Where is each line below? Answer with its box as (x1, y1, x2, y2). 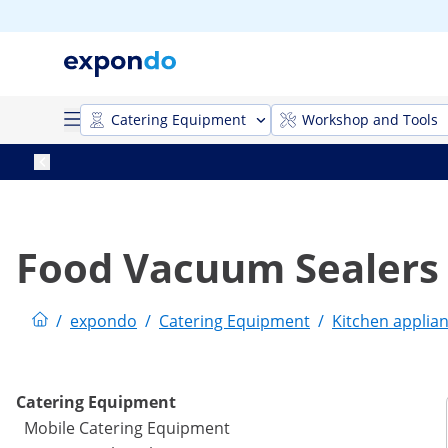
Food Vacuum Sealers (16, 240, 439, 295)
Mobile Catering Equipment (24, 417, 230, 440)
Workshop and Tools (302, 110, 438, 129)
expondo (70, 310, 137, 332)
